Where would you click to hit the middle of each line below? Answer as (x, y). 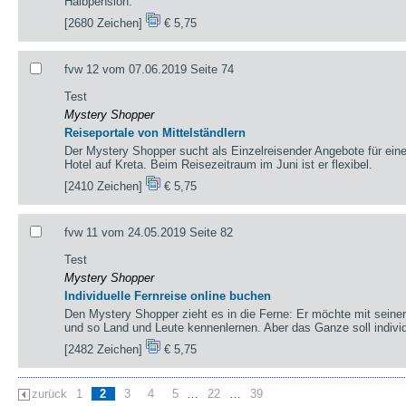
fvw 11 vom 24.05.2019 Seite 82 (149, 232)
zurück (49, 393)
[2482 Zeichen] (106, 349)
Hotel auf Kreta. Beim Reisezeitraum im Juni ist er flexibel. (219, 164)
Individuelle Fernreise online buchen (168, 295)
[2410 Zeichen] (106, 186)
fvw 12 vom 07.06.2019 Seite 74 (150, 69)
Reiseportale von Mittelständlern (155, 132)
